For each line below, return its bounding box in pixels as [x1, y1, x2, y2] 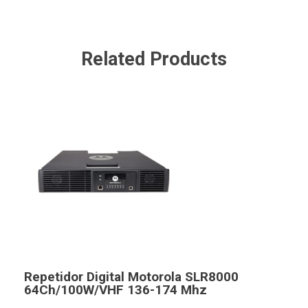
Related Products [81, 47, 227, 70]
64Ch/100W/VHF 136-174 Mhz [24, 282, 207, 298]
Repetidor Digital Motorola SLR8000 [24, 269, 239, 285]
